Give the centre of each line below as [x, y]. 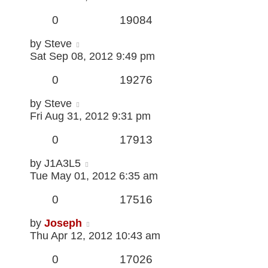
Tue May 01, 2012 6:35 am [94, 176]
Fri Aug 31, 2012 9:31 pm [90, 116]
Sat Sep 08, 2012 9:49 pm [92, 57]
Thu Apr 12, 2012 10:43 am [95, 236]
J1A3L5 [63, 164]
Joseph [63, 223]
